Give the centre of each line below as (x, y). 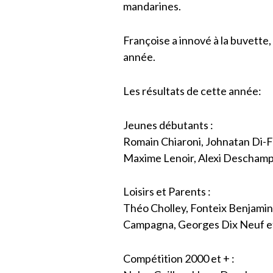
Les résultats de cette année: (193, 90)
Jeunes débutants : (168, 125)
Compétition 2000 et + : (179, 259)
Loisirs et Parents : (167, 192)
